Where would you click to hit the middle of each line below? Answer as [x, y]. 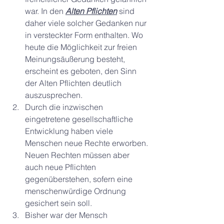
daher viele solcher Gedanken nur [87, 23]
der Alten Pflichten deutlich [74, 83]
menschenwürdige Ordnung [76, 191]
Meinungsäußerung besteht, [76, 59]
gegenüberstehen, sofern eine [80, 179]
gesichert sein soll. [58, 203]
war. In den [45, 11]
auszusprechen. [54, 95]
